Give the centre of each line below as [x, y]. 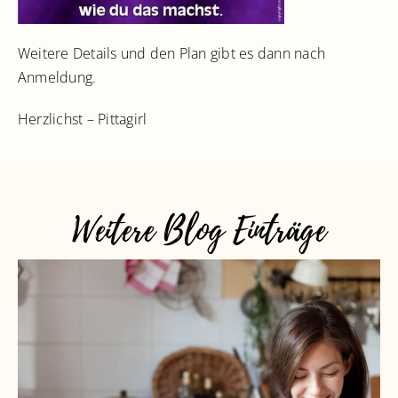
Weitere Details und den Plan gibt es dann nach [172, 53]
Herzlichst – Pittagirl [83, 119]
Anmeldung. [57, 77]
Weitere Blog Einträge [199, 231]
